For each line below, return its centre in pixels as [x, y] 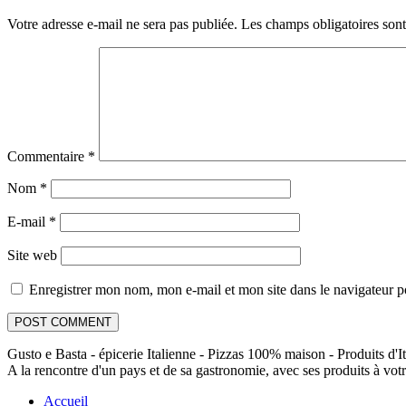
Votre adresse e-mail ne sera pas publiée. [122, 24]
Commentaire [48, 156]
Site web [32, 255]
